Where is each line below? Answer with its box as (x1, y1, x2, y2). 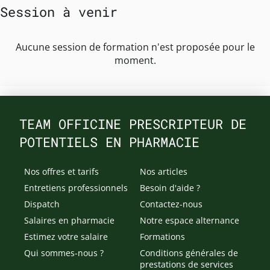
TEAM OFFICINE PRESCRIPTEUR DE (19, 115, 246, 133)
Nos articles (140, 166, 187, 178)
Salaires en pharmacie (24, 215, 115, 227)
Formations (140, 231, 185, 243)
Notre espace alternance (140, 215, 239, 227)
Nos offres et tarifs (24, 166, 99, 178)
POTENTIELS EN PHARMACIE (19, 133, 199, 151)
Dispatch (24, 198, 60, 210)
